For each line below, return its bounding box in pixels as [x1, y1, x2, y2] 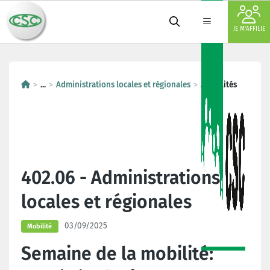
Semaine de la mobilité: [21, 242, 213, 265]
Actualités [201, 80, 237, 90]
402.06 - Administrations [21, 167, 220, 189]
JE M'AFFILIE [233, 25, 265, 33]
